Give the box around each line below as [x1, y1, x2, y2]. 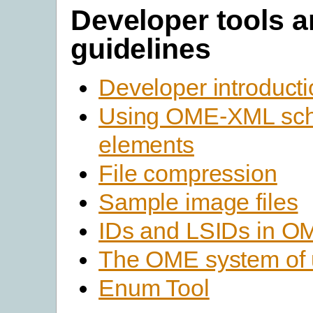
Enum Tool [99, 274, 210, 301]
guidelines [71, 32, 211, 65]
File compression [99, 159, 277, 187]
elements [99, 131, 194, 158]
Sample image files [99, 188, 298, 215]
